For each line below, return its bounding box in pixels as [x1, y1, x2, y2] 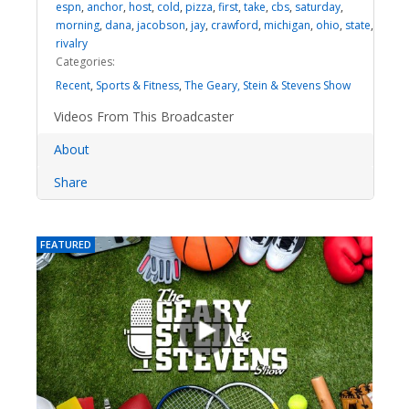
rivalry [56, 36, 88, 51]
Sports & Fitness [96, 78, 179, 93]
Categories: [56, 54, 115, 69]
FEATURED [40, 237, 91, 251]
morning [56, 17, 100, 33]
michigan [264, 17, 310, 33]
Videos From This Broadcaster [54, 108, 235, 125]
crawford [211, 17, 258, 33]
